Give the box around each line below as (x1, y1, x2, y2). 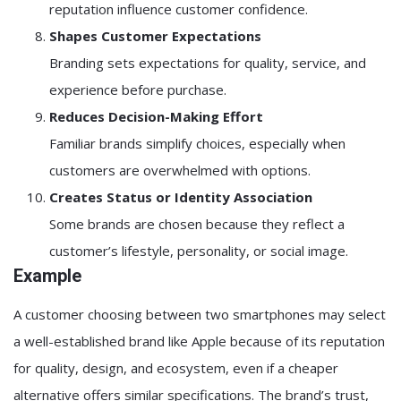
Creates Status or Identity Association (49, 188, 312, 206)
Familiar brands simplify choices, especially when (49, 134, 346, 152)
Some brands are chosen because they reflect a (49, 215, 345, 233)
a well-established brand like (13, 332, 192, 350)
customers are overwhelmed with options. (49, 161, 311, 179)
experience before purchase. (49, 81, 226, 98)
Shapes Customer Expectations (49, 27, 261, 45)
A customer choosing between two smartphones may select (13, 305, 386, 323)
